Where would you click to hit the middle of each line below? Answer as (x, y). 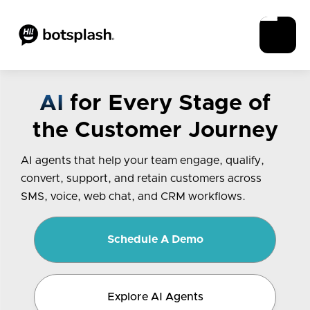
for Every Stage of (167, 104)
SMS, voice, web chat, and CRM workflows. (133, 197)
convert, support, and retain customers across (141, 179)
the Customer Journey (155, 131)
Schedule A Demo (155, 239)
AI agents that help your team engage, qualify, (143, 161)
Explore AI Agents (155, 297)
